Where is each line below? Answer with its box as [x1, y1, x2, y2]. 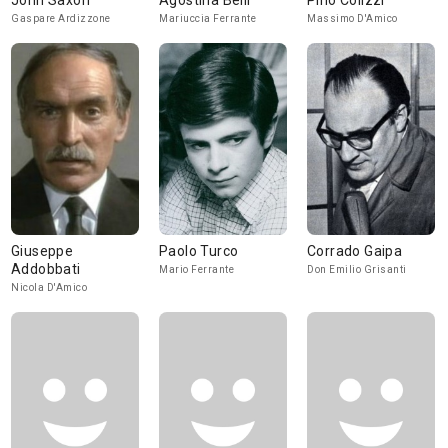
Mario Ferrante [159, 264, 234, 275]
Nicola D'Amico [11, 282, 87, 293]
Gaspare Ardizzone [11, 13, 111, 24]
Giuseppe [11, 243, 74, 259]
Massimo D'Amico [307, 13, 398, 24]
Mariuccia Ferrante [159, 13, 256, 24]
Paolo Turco [159, 243, 239, 259]
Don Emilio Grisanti [307, 264, 407, 275]
